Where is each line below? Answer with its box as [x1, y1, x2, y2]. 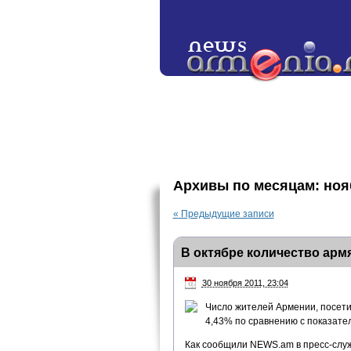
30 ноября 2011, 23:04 [201, 278, 288, 288]
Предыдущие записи [178, 208, 274, 219]
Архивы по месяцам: [172, 178, 324, 194]
